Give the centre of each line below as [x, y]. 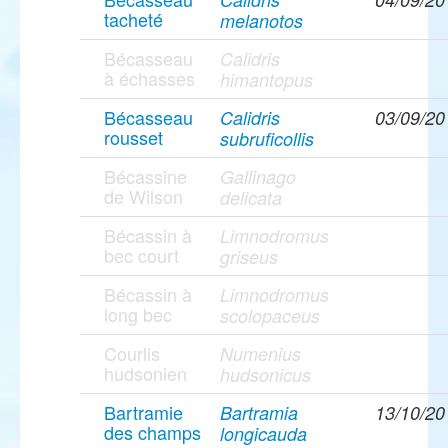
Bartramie [143, 412]
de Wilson [143, 196]
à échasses [149, 78]
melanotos [261, 21]
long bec [138, 314]
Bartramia [259, 413]
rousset [133, 137]
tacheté [133, 19]
